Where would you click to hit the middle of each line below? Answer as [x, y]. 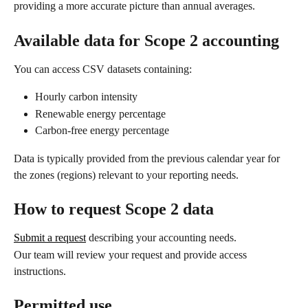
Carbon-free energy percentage [102, 131]
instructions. [40, 271]
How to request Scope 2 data [114, 209]
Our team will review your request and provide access [132, 254]
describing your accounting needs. [161, 238]
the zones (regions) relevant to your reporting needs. [126, 175]
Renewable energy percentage [100, 113]
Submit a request [50, 238]
